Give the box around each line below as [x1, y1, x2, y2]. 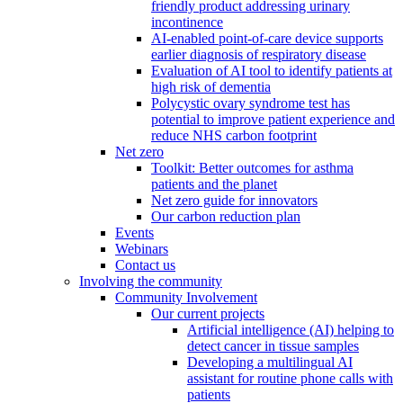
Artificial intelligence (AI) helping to [187, 322, 394, 338]
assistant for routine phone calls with [187, 371, 393, 387]
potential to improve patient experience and [151, 112, 395, 128]
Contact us [115, 257, 175, 273]
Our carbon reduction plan [151, 209, 300, 225]
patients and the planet [151, 176, 277, 193]
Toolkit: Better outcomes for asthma [151, 160, 354, 176]
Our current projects [151, 306, 264, 322]
